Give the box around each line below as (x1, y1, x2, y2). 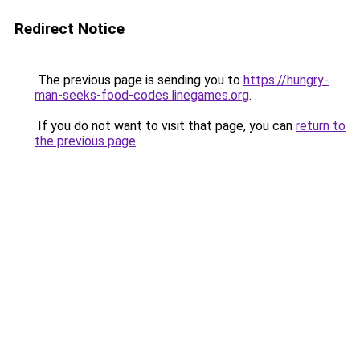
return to (296, 118, 346, 133)
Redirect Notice (14, 19, 125, 38)
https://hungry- (243, 72, 329, 88)
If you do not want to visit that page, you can (35, 118, 296, 133)
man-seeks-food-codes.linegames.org (35, 88, 249, 103)
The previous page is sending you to (35, 72, 243, 88)
